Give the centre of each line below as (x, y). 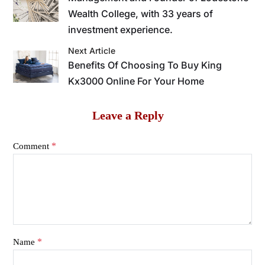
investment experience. (121, 29)
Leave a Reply (128, 115)
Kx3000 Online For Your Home (136, 81)
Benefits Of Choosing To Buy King (145, 65)
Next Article (92, 50)
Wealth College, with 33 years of (141, 13)
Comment (32, 146)
